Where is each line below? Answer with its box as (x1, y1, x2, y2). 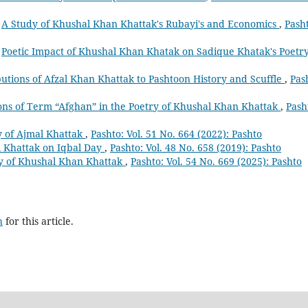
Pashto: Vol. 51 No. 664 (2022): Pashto (91, 127, 262, 141)
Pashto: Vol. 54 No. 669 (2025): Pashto (131, 155, 302, 168)
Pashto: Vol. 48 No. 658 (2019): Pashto (110, 141, 281, 155)
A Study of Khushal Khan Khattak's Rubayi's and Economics (1, 17, 279, 31)
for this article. (3, 214, 74, 228)
